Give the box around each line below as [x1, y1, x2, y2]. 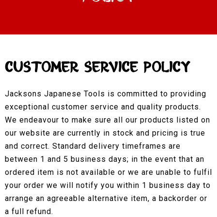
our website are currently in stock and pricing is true [5, 128, 205, 138]
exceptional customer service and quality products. [5, 102, 201, 111]
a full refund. [5, 206, 53, 216]
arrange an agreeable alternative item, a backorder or [5, 193, 207, 203]
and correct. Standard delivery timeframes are [5, 141, 181, 151]
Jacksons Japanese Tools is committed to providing [5, 89, 206, 98]
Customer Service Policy [5, 60, 190, 75]
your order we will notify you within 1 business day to [5, 180, 211, 190]
